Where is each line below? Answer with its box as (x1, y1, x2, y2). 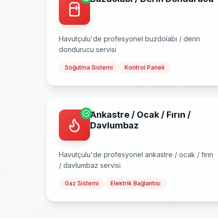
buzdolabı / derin (145, 35, 200, 43)
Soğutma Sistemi (65, 64, 113, 71)
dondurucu (59, 45, 94, 54)
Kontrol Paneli (125, 64, 164, 71)
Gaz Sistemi (65, 180, 99, 187)
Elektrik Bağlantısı (110, 180, 161, 187)
